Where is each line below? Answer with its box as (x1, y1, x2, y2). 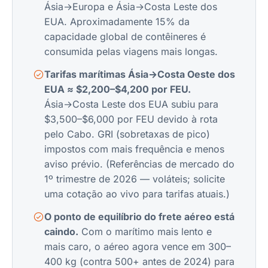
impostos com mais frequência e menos (44, 143, 224, 155)
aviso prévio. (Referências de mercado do (44, 158, 234, 170)
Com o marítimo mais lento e (78, 226, 212, 237)
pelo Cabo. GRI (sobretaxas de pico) (44, 128, 210, 140)
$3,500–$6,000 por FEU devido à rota (44, 113, 218, 125)
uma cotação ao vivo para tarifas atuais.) (44, 188, 230, 200)
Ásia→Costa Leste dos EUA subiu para (44, 98, 218, 110)
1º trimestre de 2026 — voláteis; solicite (44, 173, 225, 185)
